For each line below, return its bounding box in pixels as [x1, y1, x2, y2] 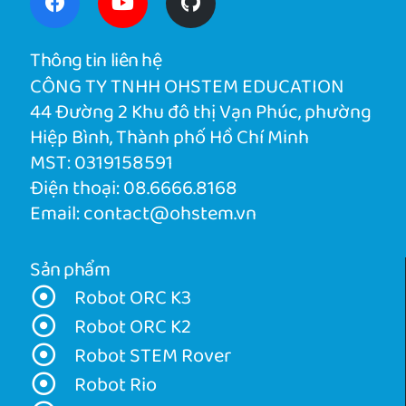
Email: [30, 198, 83, 232]
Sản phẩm [30, 254, 111, 288]
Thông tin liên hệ [30, 44, 162, 79]
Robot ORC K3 [74, 282, 192, 316]
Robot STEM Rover [74, 340, 232, 374]
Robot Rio [74, 369, 158, 403]
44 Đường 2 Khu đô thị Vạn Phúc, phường [30, 96, 372, 130]
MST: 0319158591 [30, 147, 173, 181]
